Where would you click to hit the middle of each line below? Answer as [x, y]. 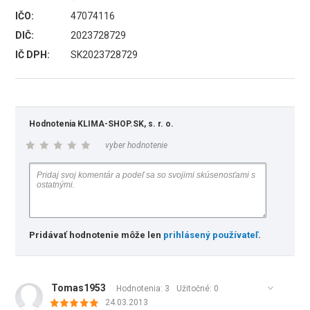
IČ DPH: [33, 55]
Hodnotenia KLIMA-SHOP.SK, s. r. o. [102, 124]
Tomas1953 [79, 288]
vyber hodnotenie [137, 145]
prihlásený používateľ [211, 235]
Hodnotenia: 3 [143, 289]
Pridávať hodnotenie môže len [97, 235]
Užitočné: [195, 289]
